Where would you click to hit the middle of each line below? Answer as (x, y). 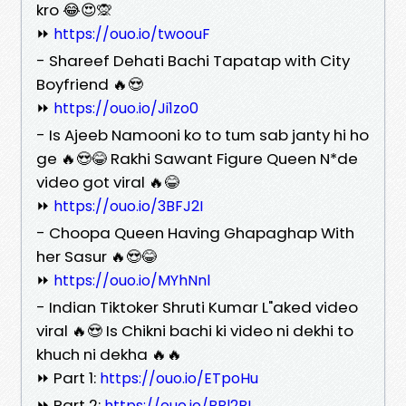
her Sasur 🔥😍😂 (97, 256)
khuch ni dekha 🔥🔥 (109, 354)
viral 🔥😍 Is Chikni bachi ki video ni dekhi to (195, 330)
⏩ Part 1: (68, 377)
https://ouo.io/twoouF (132, 34)
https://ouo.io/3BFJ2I (128, 206)
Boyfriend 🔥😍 (90, 84)
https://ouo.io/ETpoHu (179, 378)
